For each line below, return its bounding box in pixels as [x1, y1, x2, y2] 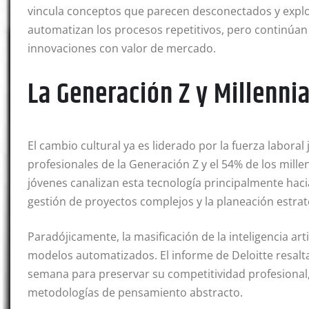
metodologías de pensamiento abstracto [28, 285, 240, 301]
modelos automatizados [28, 248, 154, 263]
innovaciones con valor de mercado [28, 41, 213, 57]
